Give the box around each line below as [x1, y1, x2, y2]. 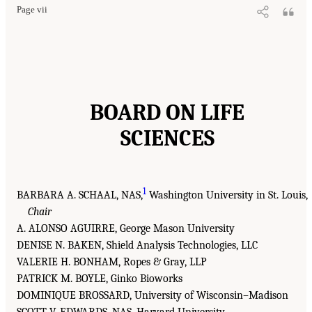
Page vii [17, 5, 47, 15]
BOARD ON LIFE [90, 100, 244, 126]
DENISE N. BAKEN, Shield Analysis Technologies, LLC [17, 239, 258, 252]
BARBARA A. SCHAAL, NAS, [17, 189, 143, 202]
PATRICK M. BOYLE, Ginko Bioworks [17, 272, 182, 286]
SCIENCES [120, 125, 214, 152]
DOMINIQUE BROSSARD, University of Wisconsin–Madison [17, 289, 288, 302]
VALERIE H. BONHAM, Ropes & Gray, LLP [17, 256, 207, 269]
